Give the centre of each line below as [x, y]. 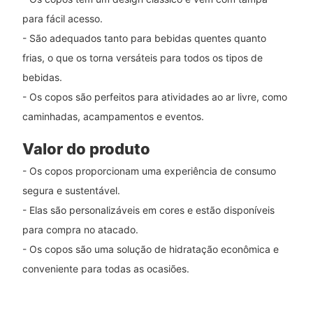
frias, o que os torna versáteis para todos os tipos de [142, 57]
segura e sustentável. [71, 191]
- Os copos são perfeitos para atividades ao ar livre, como [154, 96]
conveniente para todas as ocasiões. [105, 269]
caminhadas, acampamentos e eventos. [113, 116]
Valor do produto [86, 148]
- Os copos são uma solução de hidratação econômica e [150, 249]
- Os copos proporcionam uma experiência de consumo [149, 171]
